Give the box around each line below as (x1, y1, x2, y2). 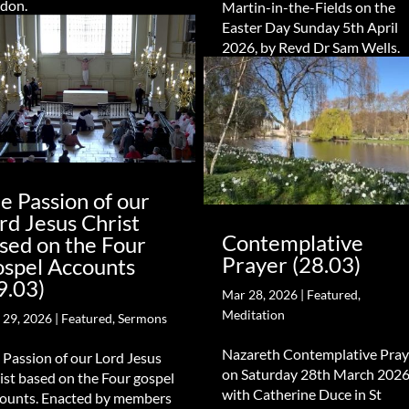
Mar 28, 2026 (221, 287, 298, 303)
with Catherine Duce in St (221, 385, 382, 404)
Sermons (118, 310, 168, 327)
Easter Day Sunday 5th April (221, 17, 398, 36)
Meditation (221, 307, 285, 323)
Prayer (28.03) (221, 251, 361, 278)
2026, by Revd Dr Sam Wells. (221, 37, 400, 56)
